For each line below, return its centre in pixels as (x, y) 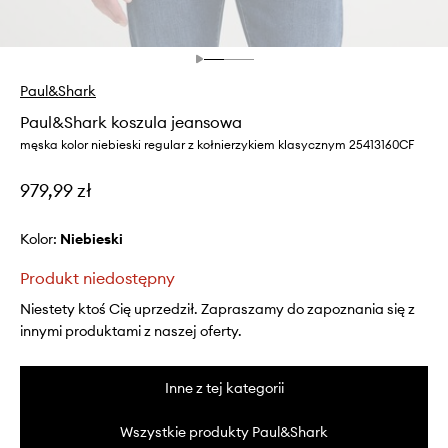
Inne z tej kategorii (224, 388)
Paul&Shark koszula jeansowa (131, 122)
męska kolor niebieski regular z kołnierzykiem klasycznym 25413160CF (217, 145)
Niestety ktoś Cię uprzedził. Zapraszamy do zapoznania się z (217, 309)
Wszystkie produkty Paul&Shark (224, 432)
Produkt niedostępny (97, 278)
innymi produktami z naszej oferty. (131, 331)
